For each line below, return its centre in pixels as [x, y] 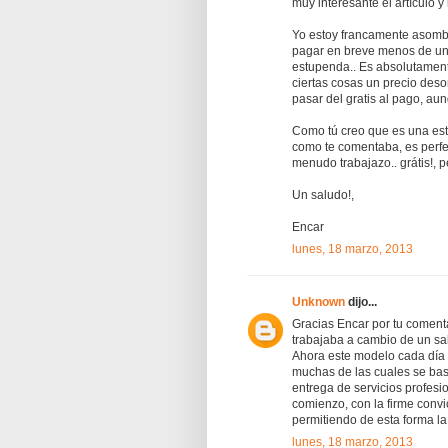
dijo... [361, 301]
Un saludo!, [323, 194]
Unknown [318, 301]
